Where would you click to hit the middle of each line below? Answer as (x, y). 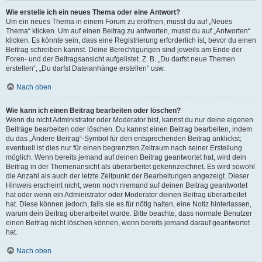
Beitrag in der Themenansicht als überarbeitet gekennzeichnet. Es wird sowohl (130, 167)
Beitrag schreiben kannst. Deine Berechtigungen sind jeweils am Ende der (124, 50)
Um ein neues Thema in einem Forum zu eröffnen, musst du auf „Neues (119, 22)
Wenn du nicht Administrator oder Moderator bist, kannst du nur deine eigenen (130, 120)
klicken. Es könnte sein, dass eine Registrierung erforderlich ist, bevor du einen (131, 40)
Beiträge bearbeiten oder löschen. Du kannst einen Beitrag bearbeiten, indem (129, 129)
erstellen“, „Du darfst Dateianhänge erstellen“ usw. (85, 68)
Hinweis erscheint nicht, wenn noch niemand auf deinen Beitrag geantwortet (127, 185)
